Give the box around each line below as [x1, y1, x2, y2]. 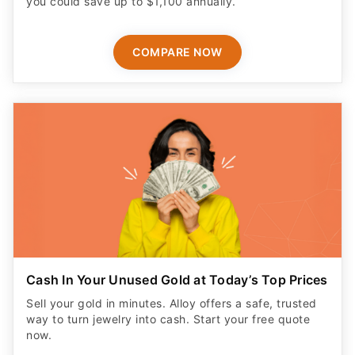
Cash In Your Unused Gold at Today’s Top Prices [26, 242, 328, 259]
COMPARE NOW [132, 17, 223, 30]
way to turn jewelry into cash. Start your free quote [26, 283, 310, 297]
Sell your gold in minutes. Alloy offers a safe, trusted [26, 267, 317, 281]
